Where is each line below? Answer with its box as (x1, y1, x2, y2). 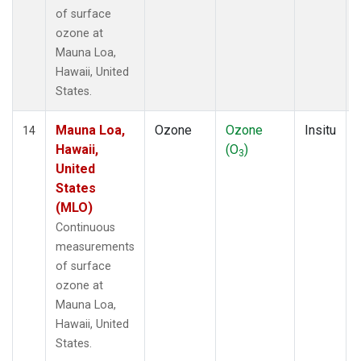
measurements (56, 239, 135, 254)
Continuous (56, 220, 115, 234)
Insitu (305, 122, 336, 138)
